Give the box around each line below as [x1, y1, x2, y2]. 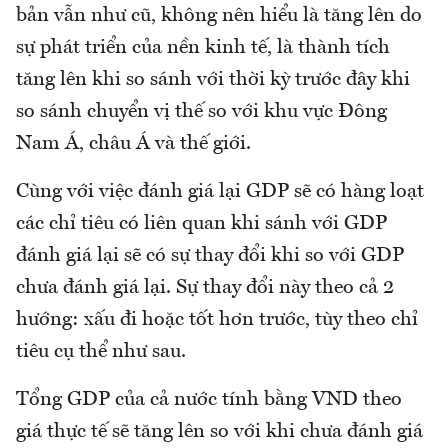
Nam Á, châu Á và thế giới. [16, 134, 251, 154]
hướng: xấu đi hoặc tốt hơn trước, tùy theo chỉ [16, 310, 418, 330]
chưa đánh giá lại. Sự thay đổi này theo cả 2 [16, 278, 394, 298]
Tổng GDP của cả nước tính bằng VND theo [16, 390, 402, 410]
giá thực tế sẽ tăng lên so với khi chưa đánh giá [16, 422, 423, 442]
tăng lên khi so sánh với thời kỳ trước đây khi [16, 70, 410, 90]
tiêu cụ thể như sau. [16, 342, 186, 362]
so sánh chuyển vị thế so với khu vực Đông [16, 102, 387, 122]
